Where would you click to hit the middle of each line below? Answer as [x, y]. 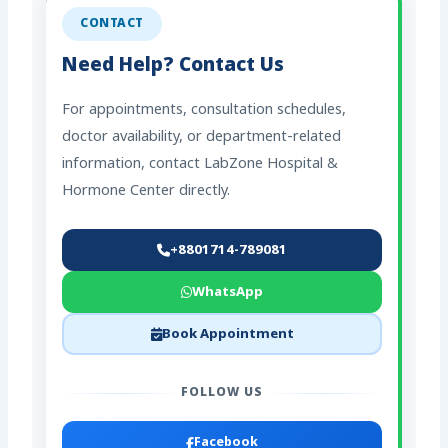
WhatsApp [227, 292]
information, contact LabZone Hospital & [200, 165]
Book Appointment [227, 334]
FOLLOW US [222, 393]
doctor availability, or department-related [202, 138]
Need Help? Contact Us [173, 67]
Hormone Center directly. [146, 192]
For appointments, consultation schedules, [204, 111]
